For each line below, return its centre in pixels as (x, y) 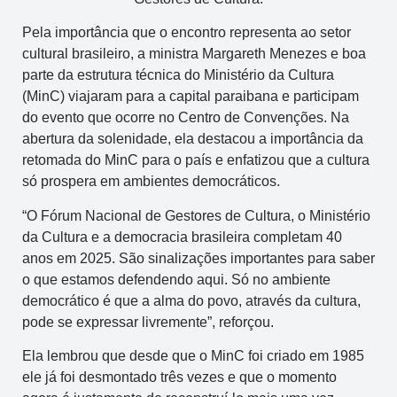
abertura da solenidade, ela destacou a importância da (193, 139)
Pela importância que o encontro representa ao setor (187, 33)
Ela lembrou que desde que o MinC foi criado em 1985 (193, 355)
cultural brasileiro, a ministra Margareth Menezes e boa (194, 54)
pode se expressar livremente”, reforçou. (148, 322)
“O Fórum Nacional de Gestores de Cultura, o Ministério (196, 215)
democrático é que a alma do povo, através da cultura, (191, 300)
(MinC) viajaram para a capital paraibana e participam (191, 97)
